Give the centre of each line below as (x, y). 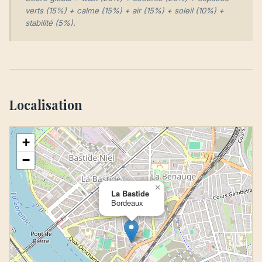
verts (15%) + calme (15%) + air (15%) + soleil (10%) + (125, 11)
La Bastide (130, 193)
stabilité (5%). (50, 23)
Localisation (46, 105)
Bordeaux (127, 203)
